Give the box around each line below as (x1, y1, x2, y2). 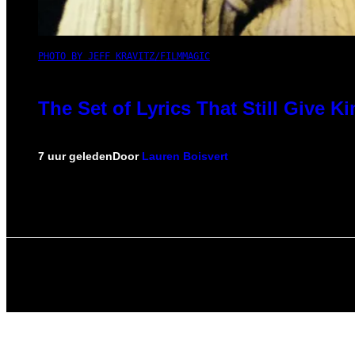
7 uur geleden (38, 149, 113, 162)
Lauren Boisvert (142, 149, 228, 162)
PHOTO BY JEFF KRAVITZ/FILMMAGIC (38, 50, 210, 62)
